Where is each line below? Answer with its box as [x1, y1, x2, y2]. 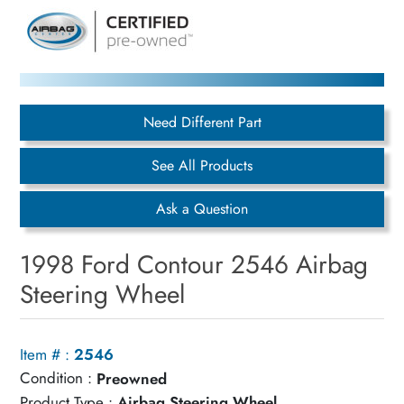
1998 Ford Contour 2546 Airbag [20, 246, 369, 284]
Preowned [96, 367, 168, 390]
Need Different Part [142, 112, 262, 133]
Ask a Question [156, 198, 248, 220]
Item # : [20, 343, 70, 365]
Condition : [20, 367, 93, 390]
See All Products [151, 155, 252, 177]
